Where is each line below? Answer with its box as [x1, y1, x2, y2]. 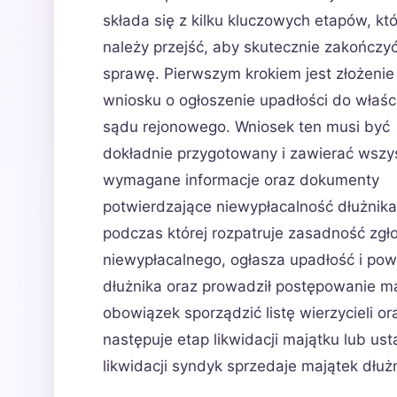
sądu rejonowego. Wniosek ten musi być [103, 118, 390, 136]
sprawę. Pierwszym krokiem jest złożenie [103, 65, 394, 82]
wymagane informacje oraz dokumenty [103, 171, 379, 189]
